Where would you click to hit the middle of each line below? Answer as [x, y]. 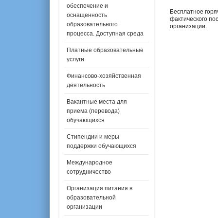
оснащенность [87, 15]
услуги [75, 60]
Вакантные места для [97, 102]
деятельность [86, 85]
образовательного [92, 25]
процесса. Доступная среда [105, 34]
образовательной [91, 198]
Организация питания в [100, 189]
